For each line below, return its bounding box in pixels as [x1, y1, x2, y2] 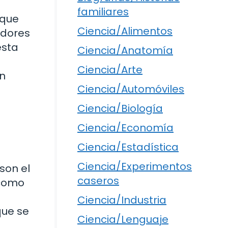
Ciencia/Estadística [77, 139, 179, 154]
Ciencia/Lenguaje [77, 212, 168, 226]
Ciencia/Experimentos [77, 159, 192, 174]
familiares [77, 4, 129, 19]
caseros [77, 173, 119, 188]
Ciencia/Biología [77, 101, 163, 116]
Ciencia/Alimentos [77, 23, 173, 38]
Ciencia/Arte [77, 62, 142, 77]
